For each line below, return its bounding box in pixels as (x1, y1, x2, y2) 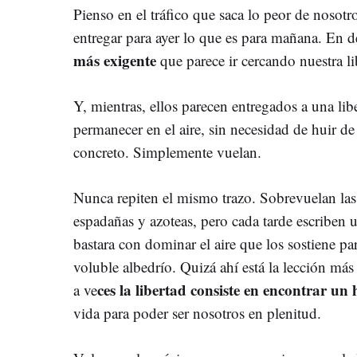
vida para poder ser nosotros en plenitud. (73, 303, 321, 323)
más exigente (73, 49, 156, 71)
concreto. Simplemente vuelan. (73, 142, 261, 162)
